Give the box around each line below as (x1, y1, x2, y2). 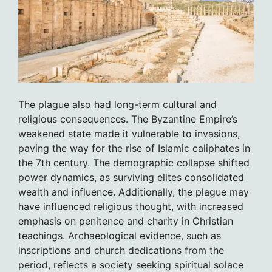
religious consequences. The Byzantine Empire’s (18, 112, 237, 125)
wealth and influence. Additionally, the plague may (18, 185, 249, 198)
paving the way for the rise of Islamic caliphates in (18, 141, 250, 154)
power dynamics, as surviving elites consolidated (18, 171, 244, 183)
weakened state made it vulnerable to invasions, (18, 127, 240, 140)
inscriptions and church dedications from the (18, 243, 224, 256)
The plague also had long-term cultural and (18, 98, 217, 110)
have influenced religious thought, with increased (18, 200, 243, 212)
